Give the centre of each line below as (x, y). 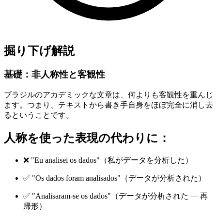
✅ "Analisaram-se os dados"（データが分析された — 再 (116, 196)
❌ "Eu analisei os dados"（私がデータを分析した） (108, 160)
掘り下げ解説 (39, 51)
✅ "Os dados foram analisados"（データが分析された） (115, 178)
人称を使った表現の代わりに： (87, 138)
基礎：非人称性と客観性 (54, 75)
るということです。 (39, 115)
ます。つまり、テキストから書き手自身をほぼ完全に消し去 (108, 105)
